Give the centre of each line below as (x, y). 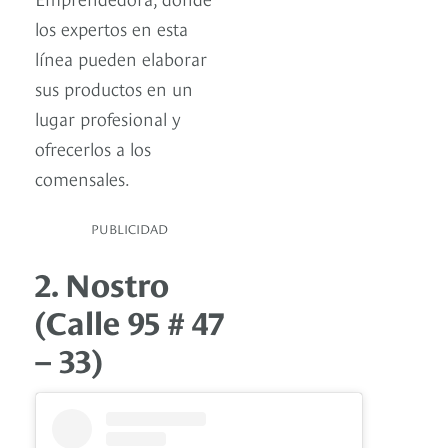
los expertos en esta (111, 28)
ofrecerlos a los (93, 148)
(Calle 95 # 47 (129, 320)
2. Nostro (102, 282)
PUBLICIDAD (129, 228)
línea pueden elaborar (121, 58)
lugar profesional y (108, 118)
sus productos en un (114, 88)
